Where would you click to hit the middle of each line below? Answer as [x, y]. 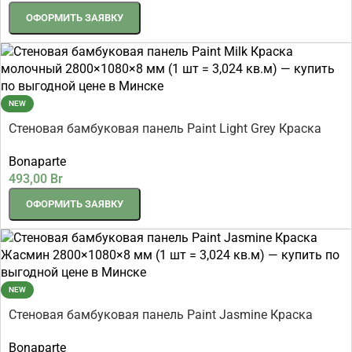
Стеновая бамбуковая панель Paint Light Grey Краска [165, 128]
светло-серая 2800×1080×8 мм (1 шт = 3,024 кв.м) [154, 145]
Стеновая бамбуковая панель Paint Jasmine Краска [161, 315]
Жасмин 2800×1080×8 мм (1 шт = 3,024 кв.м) [141, 332]
